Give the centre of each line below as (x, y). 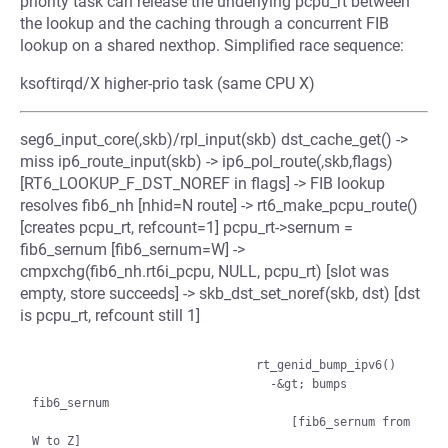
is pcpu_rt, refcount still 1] (110, 315)
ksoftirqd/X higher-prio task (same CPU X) (167, 83)
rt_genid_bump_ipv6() (144, 365)
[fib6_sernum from (161, 422)
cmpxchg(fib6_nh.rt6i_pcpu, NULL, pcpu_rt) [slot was (204, 271)
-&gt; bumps (151, 384)
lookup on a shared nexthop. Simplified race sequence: (212, 45)
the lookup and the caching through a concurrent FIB (204, 23)
